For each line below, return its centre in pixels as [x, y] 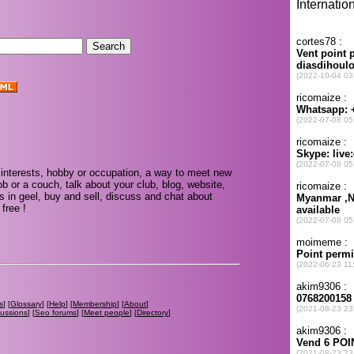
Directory [153, 312]
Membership [95, 303]
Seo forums [56, 312]
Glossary [26, 303]
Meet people [107, 312]
